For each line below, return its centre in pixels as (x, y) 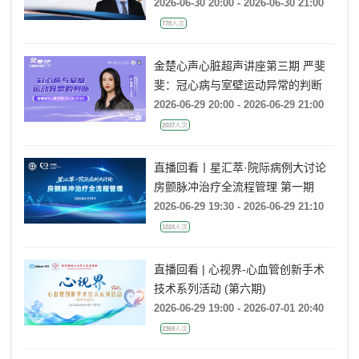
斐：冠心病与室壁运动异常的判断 (238, 85)
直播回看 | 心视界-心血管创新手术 (239, 269)
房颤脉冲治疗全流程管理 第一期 (234, 186)
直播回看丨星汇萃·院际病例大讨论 (240, 167)
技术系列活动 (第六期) (210, 288)
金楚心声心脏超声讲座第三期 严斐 (228, 65)
